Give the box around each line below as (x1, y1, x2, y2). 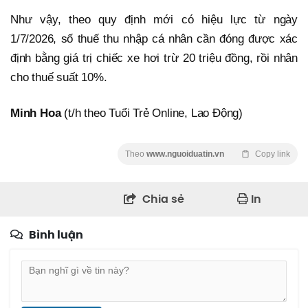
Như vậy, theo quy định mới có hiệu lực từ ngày (10, 13, 298, 27)
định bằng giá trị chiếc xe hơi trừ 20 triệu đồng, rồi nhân (10, 52, 298, 65)
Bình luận (29, 228, 83, 243)
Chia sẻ (142, 192, 184, 207)
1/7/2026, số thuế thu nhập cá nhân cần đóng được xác (10, 32, 298, 46)
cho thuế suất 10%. (10, 71, 107, 85)
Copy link (255, 149, 290, 159)
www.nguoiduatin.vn (146, 149, 224, 159)
